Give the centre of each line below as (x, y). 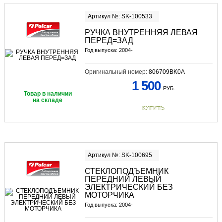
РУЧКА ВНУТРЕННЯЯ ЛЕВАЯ (141, 32)
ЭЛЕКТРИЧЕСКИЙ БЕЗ (129, 187)
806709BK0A (166, 72)
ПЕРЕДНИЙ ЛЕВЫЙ (123, 179)
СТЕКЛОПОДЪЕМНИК (126, 171)
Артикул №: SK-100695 (120, 155)
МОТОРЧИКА (109, 195)
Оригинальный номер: (116, 72)
